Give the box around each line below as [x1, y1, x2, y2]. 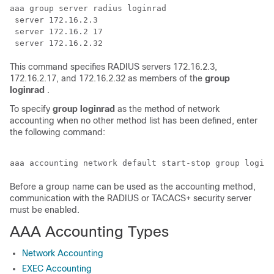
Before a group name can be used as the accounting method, [10, 182, 256, 191]
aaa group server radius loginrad [10, 4, 166, 13]
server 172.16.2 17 [10, 27, 103, 36]
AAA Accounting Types [10, 223, 169, 240]
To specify [10, 104, 53, 114]
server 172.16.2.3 [10, 15, 98, 24]
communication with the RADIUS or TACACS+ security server [10, 193, 251, 203]
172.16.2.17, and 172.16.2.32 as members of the [10, 73, 205, 83]
